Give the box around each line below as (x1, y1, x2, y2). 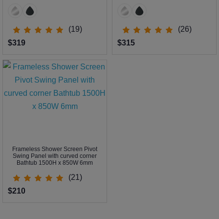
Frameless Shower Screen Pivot (12, 146, 97, 153)
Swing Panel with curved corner (13, 153, 97, 160)
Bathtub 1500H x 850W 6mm (17, 159, 93, 167)
